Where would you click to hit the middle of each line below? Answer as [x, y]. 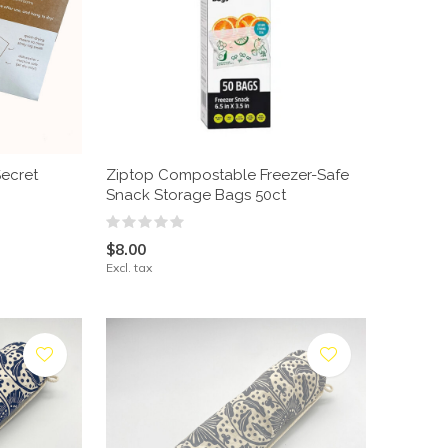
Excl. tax [128, 267]
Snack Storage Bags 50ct [195, 194]
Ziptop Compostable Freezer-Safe [227, 174]
